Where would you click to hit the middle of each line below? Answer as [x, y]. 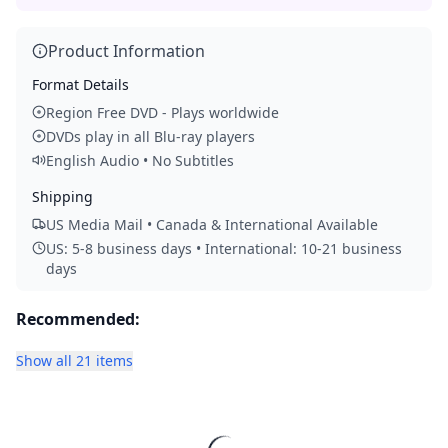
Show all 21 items [74, 360]
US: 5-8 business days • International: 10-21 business [224, 248]
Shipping [62, 196]
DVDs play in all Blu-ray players [150, 136]
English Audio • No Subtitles [140, 160]
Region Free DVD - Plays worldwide [162, 112]
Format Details [80, 84]
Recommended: [78, 319]
